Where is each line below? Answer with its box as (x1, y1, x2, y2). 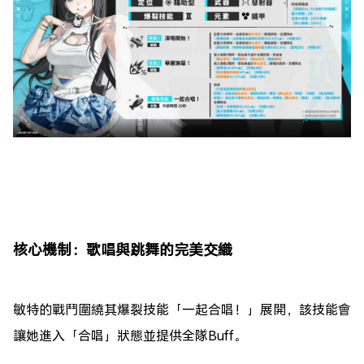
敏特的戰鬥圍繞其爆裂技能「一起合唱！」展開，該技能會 (13, 300, 351, 318)
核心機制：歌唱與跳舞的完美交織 (13, 239, 232, 259)
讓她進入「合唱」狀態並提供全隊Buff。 (13, 326, 247, 344)
